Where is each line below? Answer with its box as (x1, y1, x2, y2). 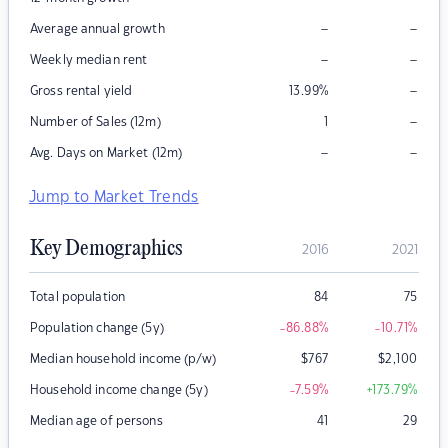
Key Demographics (30, 237, 182, 262)
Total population (30, 291, 126, 304)
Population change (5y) (30, 322, 164, 335)
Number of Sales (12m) (30, 116, 161, 129)
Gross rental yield (30, 85, 133, 98)
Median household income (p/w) (30, 353, 216, 366)
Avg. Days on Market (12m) (30, 147, 183, 160)
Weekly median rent (30, 54, 148, 67)
